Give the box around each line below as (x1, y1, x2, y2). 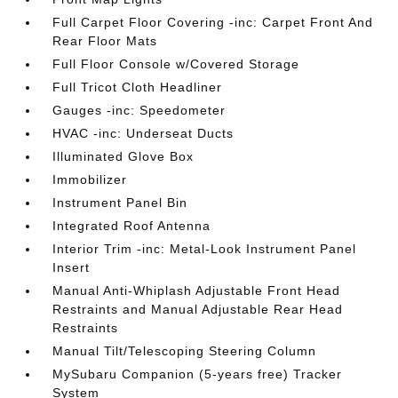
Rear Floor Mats (52, 34, 158, 48)
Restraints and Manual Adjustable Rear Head (52, 302, 344, 316)
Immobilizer (52, 172, 128, 187)
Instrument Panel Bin (52, 195, 188, 210)
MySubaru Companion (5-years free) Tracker (52, 367, 343, 381)
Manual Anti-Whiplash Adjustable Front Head (52, 283, 341, 298)
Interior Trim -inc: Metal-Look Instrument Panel (52, 242, 357, 256)
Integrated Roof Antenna (52, 219, 211, 233)
